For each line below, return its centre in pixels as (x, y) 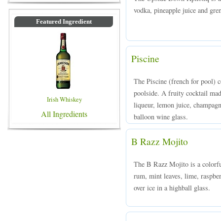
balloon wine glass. (161, 117)
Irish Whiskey (64, 99)
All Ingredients (64, 114)
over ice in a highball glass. (172, 188)
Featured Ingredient (64, 22)
